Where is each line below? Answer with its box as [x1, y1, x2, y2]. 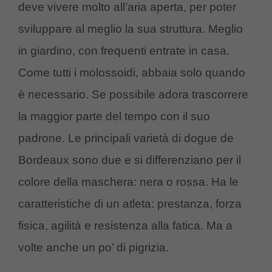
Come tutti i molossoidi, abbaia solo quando [18, 66, 245, 79]
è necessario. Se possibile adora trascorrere [18, 87, 248, 101]
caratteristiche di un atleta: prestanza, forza [18, 197, 242, 210]
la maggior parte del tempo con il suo [18, 109, 210, 123]
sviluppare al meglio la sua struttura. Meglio [18, 22, 243, 35]
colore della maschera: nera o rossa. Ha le [18, 175, 239, 188]
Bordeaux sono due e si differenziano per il [18, 153, 241, 166]
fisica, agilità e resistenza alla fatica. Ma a [18, 219, 233, 232]
